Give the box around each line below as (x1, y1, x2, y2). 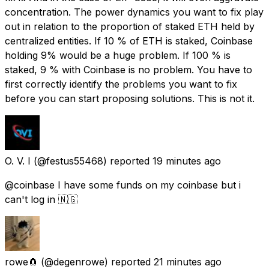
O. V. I (5, 154, 31, 167)
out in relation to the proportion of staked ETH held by (5, 20, 255, 32)
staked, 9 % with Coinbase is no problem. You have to (5, 63, 252, 76)
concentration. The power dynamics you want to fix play (5, 5, 264, 18)
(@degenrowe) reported (41, 255, 151, 268)
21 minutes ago (154, 255, 222, 268)
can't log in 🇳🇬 (5, 193, 77, 205)
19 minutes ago (153, 154, 221, 167)
